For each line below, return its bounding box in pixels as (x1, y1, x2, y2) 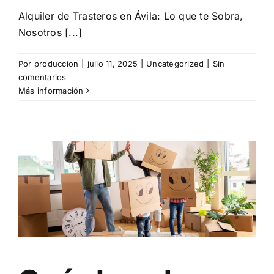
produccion (34, 59, 79, 69)
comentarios (18, 72, 67, 83)
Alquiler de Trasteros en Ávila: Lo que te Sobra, (18, 10, 243, 23)
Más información (18, 86, 84, 96)
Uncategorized (146, 59, 204, 69)
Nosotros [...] (18, 26, 83, 39)
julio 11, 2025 (87, 59, 138, 69)
